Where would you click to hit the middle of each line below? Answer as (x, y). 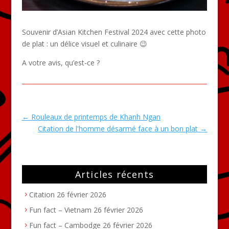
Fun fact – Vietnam (60, 210)
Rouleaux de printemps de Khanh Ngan (96, 117)
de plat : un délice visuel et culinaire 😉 (84, 43)
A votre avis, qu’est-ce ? (61, 62)
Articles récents (114, 174)
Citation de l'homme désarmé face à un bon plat (118, 128)
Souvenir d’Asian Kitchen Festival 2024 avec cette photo (114, 32)
